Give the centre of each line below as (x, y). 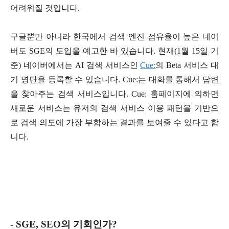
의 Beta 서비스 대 (187, 65)
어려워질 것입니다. (45, 8)
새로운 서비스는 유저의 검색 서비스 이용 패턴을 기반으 (114, 108)
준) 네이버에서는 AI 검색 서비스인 (75, 65)
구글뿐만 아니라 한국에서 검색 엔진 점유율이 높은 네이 (114, 37)
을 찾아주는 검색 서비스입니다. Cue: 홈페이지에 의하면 (114, 94)
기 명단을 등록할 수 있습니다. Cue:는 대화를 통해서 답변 (114, 80)
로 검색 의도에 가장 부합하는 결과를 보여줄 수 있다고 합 (114, 123)
